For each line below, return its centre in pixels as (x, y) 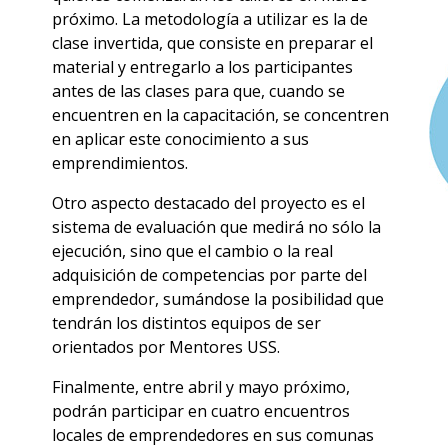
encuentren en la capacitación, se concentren (220, 115)
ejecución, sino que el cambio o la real (192, 251)
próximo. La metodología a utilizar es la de (210, 19)
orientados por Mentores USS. (166, 347)
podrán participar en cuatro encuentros (201, 411)
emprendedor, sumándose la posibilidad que (218, 299)
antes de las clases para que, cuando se (198, 91)
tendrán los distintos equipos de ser (186, 323)
